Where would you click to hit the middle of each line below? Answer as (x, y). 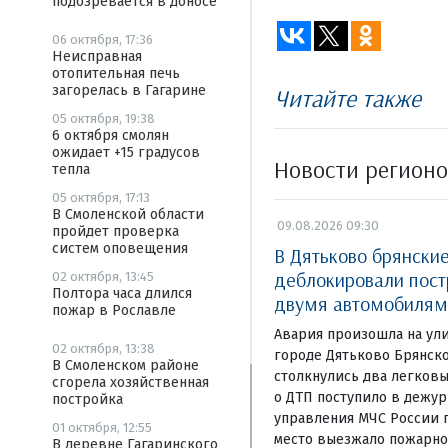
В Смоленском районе (125, 365)
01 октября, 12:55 (102, 427)
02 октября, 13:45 (103, 276)
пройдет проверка (115, 231)
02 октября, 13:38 (103, 348)
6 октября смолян (110, 135)
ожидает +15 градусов (126, 152)
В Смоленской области (128, 214)
